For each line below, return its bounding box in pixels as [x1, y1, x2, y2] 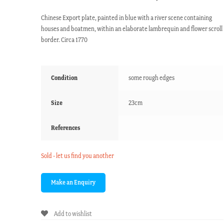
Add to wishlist [54, 210, 92, 218]
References [51, 124, 80, 132]
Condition [51, 74, 78, 82]
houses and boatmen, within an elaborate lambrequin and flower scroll [41, 25, 223, 33]
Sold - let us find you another [41, 152, 114, 160]
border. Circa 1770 [41, 36, 88, 44]
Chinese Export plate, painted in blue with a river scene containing [41, 14, 212, 22]
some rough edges [128, 74, 175, 82]
